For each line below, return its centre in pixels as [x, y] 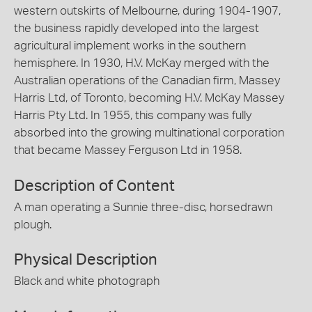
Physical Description [86, 260]
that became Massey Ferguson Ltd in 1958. [128, 150]
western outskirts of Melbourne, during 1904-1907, [147, 11]
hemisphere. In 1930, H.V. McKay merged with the [142, 63]
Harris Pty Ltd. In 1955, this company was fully [133, 116]
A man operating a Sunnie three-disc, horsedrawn [143, 207]
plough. [33, 224]
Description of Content [94, 186]
